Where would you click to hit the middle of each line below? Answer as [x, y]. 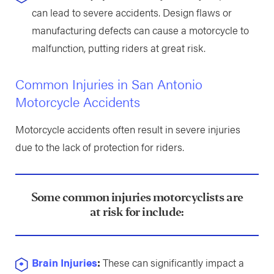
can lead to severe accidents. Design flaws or [131, 12]
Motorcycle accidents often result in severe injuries [128, 129]
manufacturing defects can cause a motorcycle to [140, 30]
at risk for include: [137, 212]
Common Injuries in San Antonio [109, 84]
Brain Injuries [64, 263]
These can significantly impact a [172, 263]
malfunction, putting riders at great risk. [118, 47]
